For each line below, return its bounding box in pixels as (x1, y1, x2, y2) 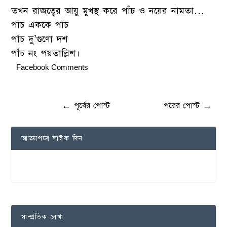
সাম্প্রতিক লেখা (21, 212, 63, 222)
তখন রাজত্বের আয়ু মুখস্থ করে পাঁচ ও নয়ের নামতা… (11, 4, 205, 17)
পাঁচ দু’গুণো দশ (11, 32, 68, 46)
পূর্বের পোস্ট (74, 100, 110, 111)
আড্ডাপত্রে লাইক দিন (21, 133, 83, 143)
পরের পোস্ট (164, 100, 200, 111)
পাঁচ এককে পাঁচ (11, 18, 69, 31)
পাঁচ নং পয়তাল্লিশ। (11, 47, 80, 60)
